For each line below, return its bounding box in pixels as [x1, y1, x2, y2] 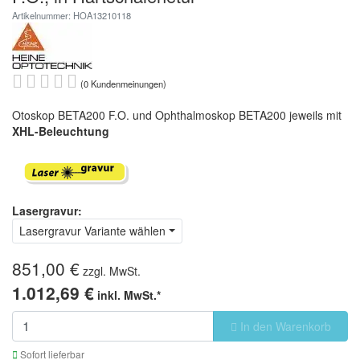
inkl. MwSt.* [97, 287, 161, 303]
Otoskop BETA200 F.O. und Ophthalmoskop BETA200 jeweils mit [12, 107, 342, 123]
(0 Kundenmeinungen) [80, 77, 166, 90]
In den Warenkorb [236, 317, 331, 334]
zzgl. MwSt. [83, 263, 147, 279]
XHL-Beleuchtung [12, 123, 109, 139]
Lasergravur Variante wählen [19, 223, 166, 239]
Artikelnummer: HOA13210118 [12, 9, 131, 22]
